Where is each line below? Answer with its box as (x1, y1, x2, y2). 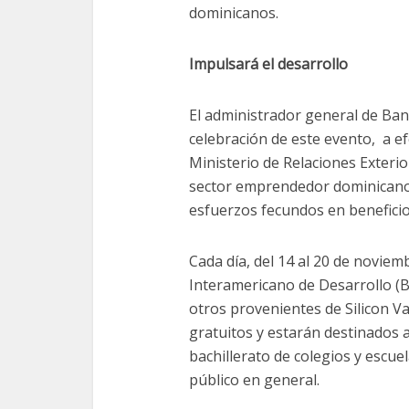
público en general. (189, 370, 320, 391)
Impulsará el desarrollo (189, 54, 348, 75)
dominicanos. (189, 3, 278, 24)
